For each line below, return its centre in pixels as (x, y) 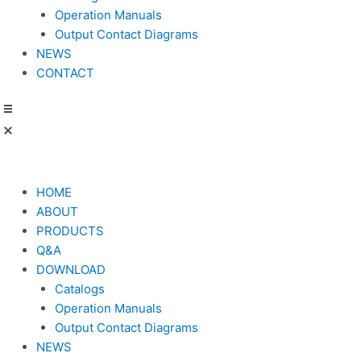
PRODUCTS (70, 231)
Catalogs (79, 289)
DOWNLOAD (71, 270)
